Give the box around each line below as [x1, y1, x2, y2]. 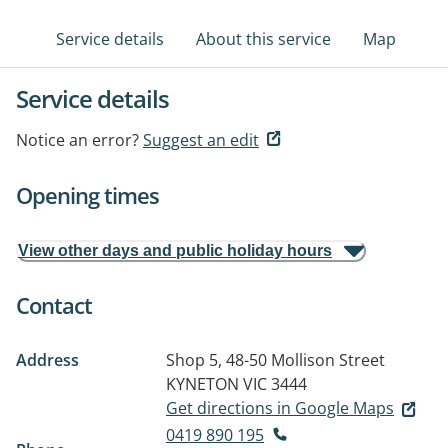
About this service [196, 28, 331, 50]
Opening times [16, 180, 159, 210]
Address [16, 349, 79, 371]
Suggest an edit [143, 129, 259, 151]
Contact [16, 290, 92, 320]
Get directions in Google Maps [166, 397, 394, 419]
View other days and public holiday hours [18, 242, 332, 259]
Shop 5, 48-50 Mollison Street [166, 349, 385, 371]
